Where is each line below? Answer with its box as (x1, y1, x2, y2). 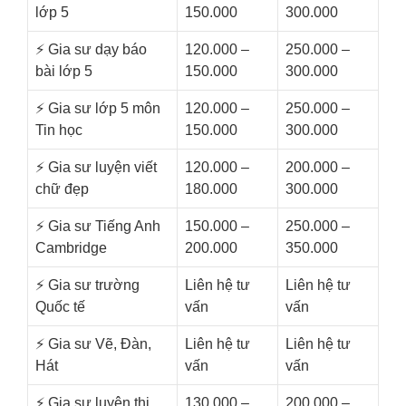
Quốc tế (35, 299, 85, 315)
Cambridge (35, 240, 107, 256)
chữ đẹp (35, 181, 89, 198)
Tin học (35, 122, 82, 139)
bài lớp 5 (35, 63, 92, 80)
